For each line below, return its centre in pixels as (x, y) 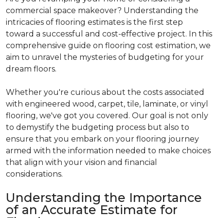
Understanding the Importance (104, 197)
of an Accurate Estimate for (92, 209)
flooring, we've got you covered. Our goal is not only (107, 115)
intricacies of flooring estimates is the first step (94, 22)
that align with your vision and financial (82, 162)
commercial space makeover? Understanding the (102, 10)
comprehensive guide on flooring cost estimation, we (108, 45)
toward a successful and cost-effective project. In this (109, 34)
